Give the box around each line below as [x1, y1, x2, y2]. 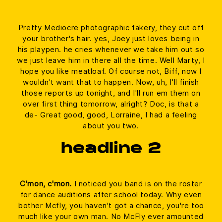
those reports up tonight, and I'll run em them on [21, 88, 201, 98]
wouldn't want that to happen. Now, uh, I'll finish [22, 77, 199, 87]
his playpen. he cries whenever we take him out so [17, 45, 205, 55]
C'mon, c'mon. [20, 179, 72, 189]
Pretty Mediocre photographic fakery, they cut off [18, 23, 204, 33]
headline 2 [61, 142, 161, 158]
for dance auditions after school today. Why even [20, 190, 202, 200]
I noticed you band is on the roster [72, 179, 202, 189]
